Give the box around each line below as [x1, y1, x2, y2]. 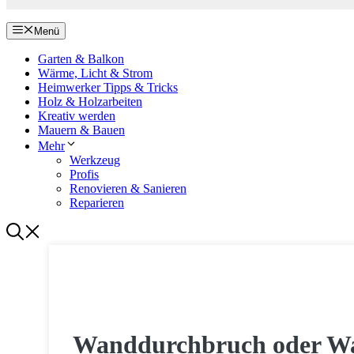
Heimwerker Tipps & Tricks [38, 81, 178, 95]
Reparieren [70, 196, 124, 210]
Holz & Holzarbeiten [38, 95, 142, 109]
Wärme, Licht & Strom [38, 66, 153, 81]
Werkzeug [70, 153, 120, 168]
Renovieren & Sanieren [70, 182, 186, 196]
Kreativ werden [38, 109, 115, 123]
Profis [70, 168, 99, 182]
